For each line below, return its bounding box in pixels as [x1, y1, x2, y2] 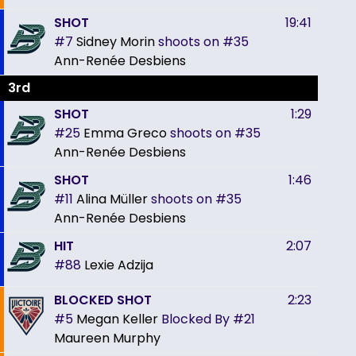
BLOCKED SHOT [54, 290, 152, 309]
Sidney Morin [76, 32, 155, 51]
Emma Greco [83, 123, 167, 142]
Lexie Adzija [84, 255, 153, 274]
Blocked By [161, 309, 230, 328]
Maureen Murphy [54, 328, 161, 347]
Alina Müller [76, 189, 148, 208]
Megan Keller [76, 309, 158, 328]
